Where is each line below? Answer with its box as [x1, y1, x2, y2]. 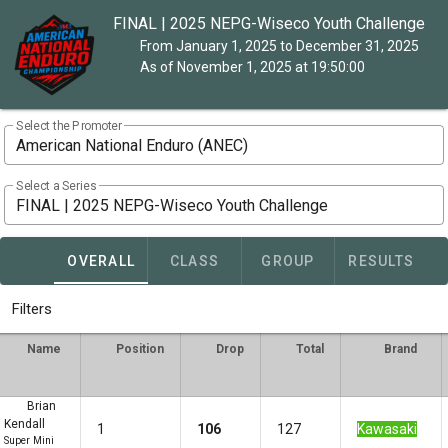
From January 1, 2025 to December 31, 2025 [130, 38, 419, 54]
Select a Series [16, 179, 97, 194]
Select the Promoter [16, 119, 122, 134]
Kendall [4, 417, 45, 431]
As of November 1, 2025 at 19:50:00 [130, 59, 365, 75]
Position [116, 342, 164, 356]
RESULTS [348, 253, 415, 269]
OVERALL [67, 253, 136, 269]
